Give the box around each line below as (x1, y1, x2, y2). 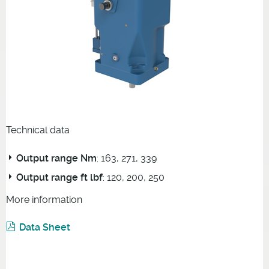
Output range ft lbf (16, 171, 103, 183)
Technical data (6, 124, 70, 136)
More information (6, 193, 82, 205)
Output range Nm (16, 152, 97, 164)
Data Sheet (19, 221, 71, 233)
